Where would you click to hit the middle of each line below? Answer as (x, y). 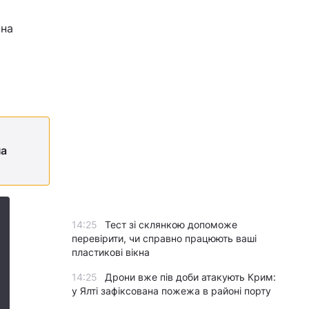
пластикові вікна (111, 252)
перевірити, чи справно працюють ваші (164, 238)
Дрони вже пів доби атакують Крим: (190, 277)
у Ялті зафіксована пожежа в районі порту (171, 291)
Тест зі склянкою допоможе (171, 225)
